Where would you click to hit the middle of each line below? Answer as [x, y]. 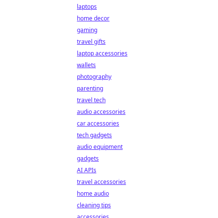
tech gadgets [94, 135]
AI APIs [87, 170]
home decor [93, 18]
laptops [87, 7]
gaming [87, 30]
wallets [86, 65]
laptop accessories [102, 53]
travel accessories [101, 182]
